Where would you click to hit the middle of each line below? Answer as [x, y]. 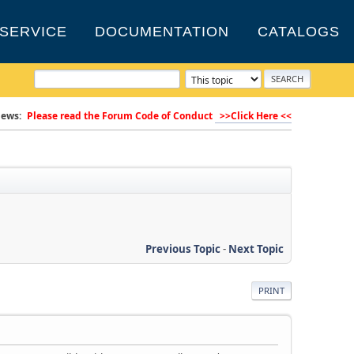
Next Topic [256, 249]
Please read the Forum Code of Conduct [121, 116]
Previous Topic [183, 249]
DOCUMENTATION [162, 32]
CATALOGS [299, 32]
